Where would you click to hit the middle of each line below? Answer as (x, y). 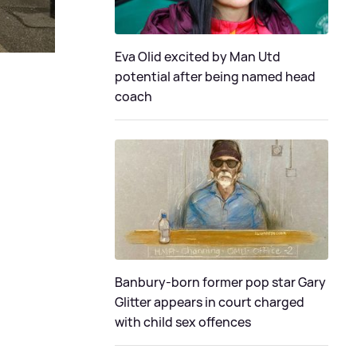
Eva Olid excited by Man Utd (198, 57)
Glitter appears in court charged (210, 302)
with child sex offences (183, 322)
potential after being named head (215, 77)
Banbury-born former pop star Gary (220, 282)
